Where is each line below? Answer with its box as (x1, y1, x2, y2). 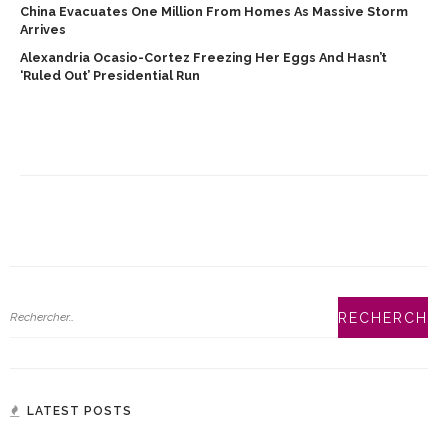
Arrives (20, 22, 66, 37)
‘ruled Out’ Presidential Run (20, 68, 200, 83)
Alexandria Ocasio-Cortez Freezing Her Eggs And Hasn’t (20, 50, 387, 65)
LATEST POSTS (27, 404, 132, 418)
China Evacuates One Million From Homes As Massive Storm (20, 4, 408, 19)
